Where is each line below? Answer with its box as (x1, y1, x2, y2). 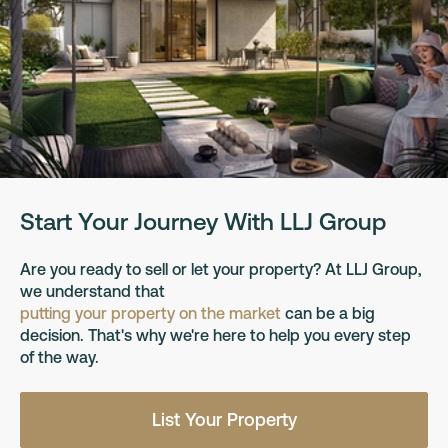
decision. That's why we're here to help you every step (20, 326, 411, 344)
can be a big (281, 304, 375, 322)
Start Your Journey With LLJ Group (20, 208, 386, 235)
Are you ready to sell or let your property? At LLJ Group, (20, 260, 422, 278)
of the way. (20, 348, 99, 366)
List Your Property (151, 409, 297, 430)
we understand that (20, 282, 165, 300)
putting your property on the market (20, 304, 281, 322)
